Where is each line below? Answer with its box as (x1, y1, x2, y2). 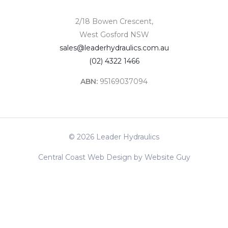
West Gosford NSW (79, 30, 149, 39)
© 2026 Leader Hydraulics (69, 132, 159, 141)
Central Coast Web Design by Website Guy (38, 152, 190, 162)
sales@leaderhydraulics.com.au (59, 43, 169, 52)
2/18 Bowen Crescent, (75, 16, 153, 26)
